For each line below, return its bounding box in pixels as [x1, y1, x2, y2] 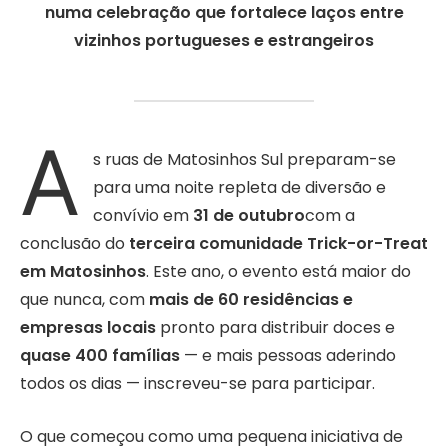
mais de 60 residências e [149, 288, 353, 312]
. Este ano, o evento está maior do [146, 260, 411, 284]
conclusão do [20, 232, 129, 256]
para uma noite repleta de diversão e [93, 176, 386, 200]
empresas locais [20, 316, 156, 340]
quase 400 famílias [20, 344, 184, 368]
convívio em [93, 204, 193, 228]
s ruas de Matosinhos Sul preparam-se [93, 148, 396, 172]
